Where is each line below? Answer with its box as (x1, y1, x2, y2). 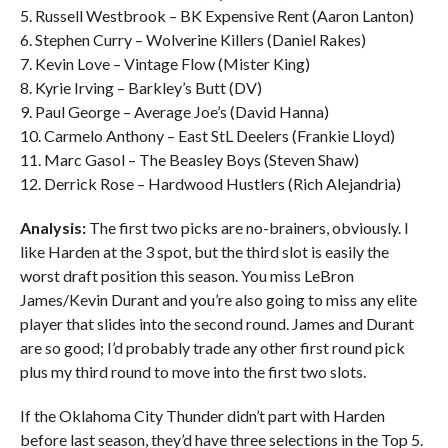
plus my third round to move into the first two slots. (19, 362, 366, 381)
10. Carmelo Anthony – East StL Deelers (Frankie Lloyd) (19, 126, 395, 145)
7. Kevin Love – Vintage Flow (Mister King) (19, 54, 310, 73)
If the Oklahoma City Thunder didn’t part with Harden (19, 406, 385, 425)
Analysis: (19, 218, 86, 237)
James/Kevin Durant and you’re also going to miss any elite (19, 290, 417, 309)
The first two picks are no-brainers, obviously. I (85, 218, 409, 237)
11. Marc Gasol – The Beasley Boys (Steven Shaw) (19, 150, 359, 169)
